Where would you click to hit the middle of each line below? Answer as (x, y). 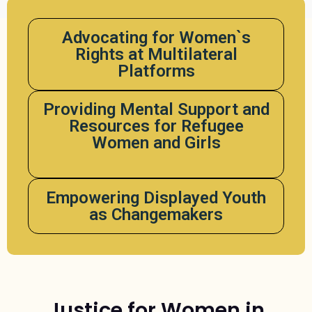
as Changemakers (156, 214)
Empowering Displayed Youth (156, 198)
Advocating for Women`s (156, 38)
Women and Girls (156, 143)
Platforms (156, 71)
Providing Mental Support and (156, 109)
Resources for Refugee (156, 126)
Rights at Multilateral (156, 54)
